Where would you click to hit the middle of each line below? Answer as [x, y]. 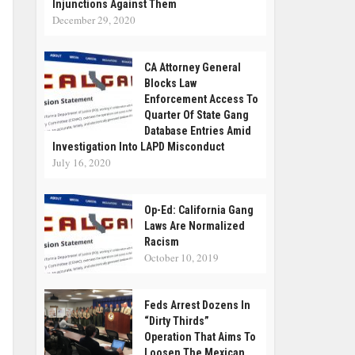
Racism [162, 242]
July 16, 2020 [82, 162]
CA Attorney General [193, 67]
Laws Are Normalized [195, 226]
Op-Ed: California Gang [199, 210]
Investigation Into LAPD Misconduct [138, 147]
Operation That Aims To [200, 337]
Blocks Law [170, 83]
